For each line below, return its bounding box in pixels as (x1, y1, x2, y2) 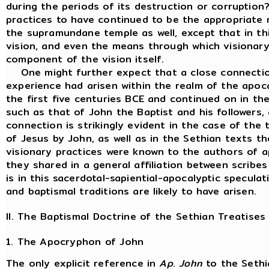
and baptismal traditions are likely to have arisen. (6, 183, 256, 199)
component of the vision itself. (6, 51, 168, 67)
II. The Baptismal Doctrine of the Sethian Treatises (6, 208, 266, 224)
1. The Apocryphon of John (6, 234, 144, 250)
